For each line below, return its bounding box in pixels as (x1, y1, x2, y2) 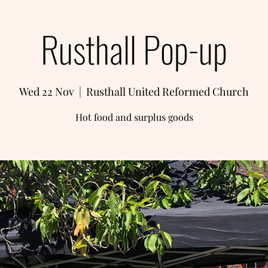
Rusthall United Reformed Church (86, 84, 249, 99)
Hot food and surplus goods (75, 111, 193, 123)
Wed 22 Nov (19, 84, 74, 99)
